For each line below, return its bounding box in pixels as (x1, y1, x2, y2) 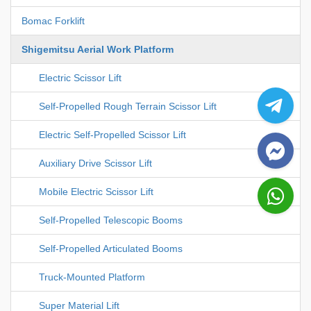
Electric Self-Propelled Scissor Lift (39, 128, 186, 140)
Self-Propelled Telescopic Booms (39, 214, 183, 226)
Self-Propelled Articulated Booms (39, 242, 183, 254)
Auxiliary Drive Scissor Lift (39, 157, 152, 169)
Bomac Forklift (22, 15, 85, 26)
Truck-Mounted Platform (39, 271, 145, 283)
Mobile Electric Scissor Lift (39, 185, 153, 197)
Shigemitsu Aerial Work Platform (22, 43, 174, 55)
